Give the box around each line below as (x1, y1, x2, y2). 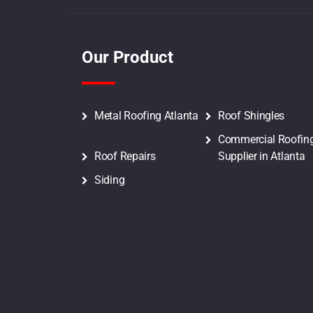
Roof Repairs (94, 150, 156, 163)
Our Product (82, 47, 173, 67)
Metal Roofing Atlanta (94, 109, 198, 123)
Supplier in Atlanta (218, 150, 305, 163)
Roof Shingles (218, 109, 285, 123)
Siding (94, 173, 125, 187)
